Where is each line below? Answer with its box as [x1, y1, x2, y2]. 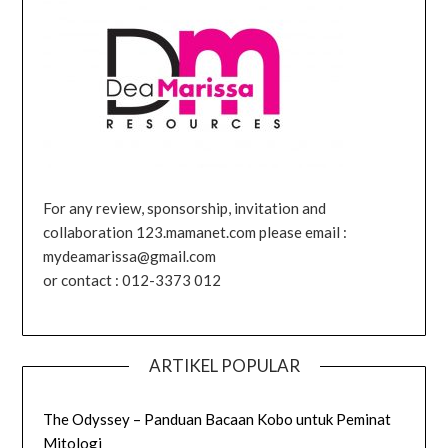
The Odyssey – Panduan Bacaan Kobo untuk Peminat [43, 409, 392, 428]
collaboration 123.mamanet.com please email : [43, 223, 348, 242]
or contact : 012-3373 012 [43, 271, 222, 290]
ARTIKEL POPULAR [148, 354, 300, 376]
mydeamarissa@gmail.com [43, 247, 217, 266]
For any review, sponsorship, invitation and [43, 199, 327, 218]
